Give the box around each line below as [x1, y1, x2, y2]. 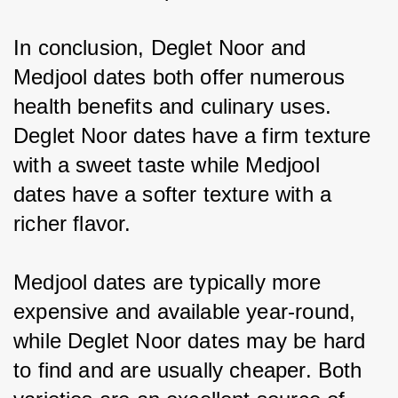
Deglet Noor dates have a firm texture [13, 123, 378, 147]
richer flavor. [13, 211, 131, 235]
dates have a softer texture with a [13, 181, 338, 206]
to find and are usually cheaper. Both [13, 357, 369, 382]
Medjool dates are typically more [13, 269, 327, 294]
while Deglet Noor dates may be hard [13, 328, 372, 353]
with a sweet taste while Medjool [13, 152, 326, 177]
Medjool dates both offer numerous [13, 64, 352, 89]
